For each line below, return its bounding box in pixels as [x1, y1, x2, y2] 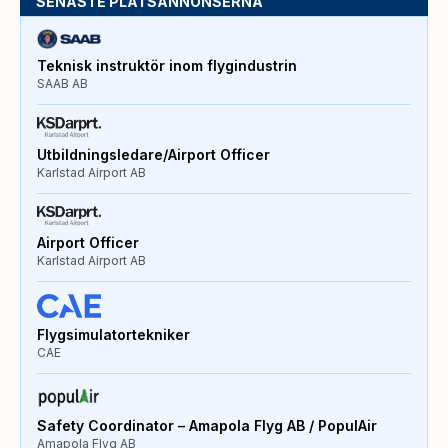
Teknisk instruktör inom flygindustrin [37, 57, 297, 75]
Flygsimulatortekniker [37, 325, 190, 343]
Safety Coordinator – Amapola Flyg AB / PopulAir [37, 416, 377, 434]
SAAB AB [37, 76, 88, 92]
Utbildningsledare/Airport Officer [37, 145, 270, 163]
